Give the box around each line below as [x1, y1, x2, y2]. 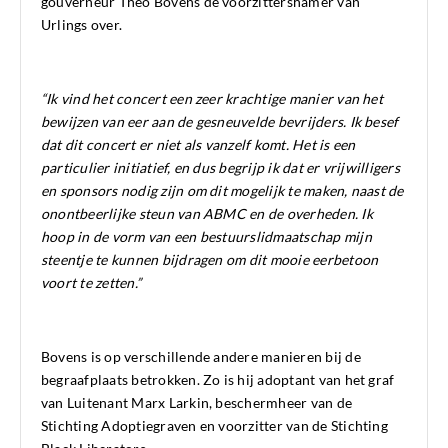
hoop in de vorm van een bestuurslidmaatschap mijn [41, 228, 372, 246]
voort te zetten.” [41, 274, 142, 292]
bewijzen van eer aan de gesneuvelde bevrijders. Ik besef [41, 113, 399, 131]
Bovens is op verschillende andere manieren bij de [41, 348, 361, 366]
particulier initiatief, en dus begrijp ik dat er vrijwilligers [41, 159, 400, 177]
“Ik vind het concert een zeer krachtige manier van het [41, 90, 383, 108]
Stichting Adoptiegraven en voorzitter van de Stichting [41, 417, 388, 435]
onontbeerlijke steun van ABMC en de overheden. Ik [41, 205, 373, 223]
